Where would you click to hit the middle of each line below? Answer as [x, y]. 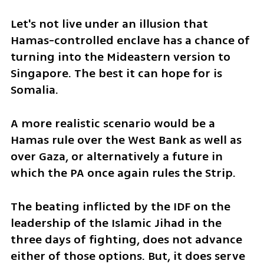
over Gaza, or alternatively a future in [116, 156]
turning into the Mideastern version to [120, 57]
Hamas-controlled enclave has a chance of [130, 41]
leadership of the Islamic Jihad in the [116, 223]
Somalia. [36, 90]
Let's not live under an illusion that [109, 24]
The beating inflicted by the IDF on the [120, 206]
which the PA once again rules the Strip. [123, 173]
